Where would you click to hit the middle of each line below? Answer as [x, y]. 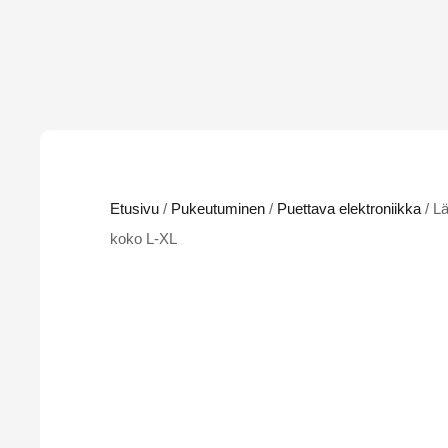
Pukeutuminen [218, 208]
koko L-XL [143, 238]
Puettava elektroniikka [349, 208]
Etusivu [134, 208]
